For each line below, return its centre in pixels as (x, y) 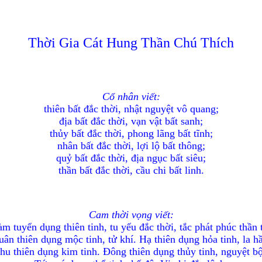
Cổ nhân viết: (131, 96)
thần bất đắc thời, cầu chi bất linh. (131, 170)
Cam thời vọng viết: (131, 215)
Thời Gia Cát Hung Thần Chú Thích (131, 43)
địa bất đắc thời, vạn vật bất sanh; (131, 121)
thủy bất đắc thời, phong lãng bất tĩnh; (131, 133)
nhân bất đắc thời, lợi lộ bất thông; (131, 146)
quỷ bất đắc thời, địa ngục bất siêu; (131, 158)
